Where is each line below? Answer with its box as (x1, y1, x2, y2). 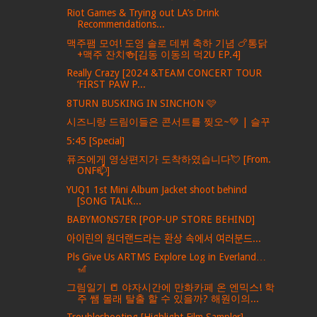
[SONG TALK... (77, 195, 142, 207)
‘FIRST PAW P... (77, 79, 146, 90)
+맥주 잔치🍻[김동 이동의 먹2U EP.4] (77, 48, 241, 60)
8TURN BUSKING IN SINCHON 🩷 (67, 97, 217, 109)
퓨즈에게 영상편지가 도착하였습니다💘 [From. (67, 154, 272, 165)
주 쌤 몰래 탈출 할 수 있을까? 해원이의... (77, 292, 260, 304)
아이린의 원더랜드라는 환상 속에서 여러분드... (67, 232, 262, 244)
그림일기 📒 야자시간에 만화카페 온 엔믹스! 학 (67, 281, 275, 293)
